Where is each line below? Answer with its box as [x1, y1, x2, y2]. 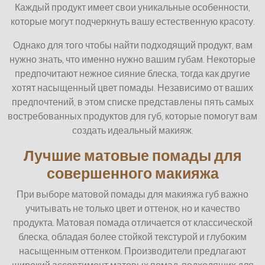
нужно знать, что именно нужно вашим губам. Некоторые [9, 53, 256, 66]
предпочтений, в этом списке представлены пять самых [11, 96, 254, 108]
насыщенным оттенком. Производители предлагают [19, 245, 246, 257]
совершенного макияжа [46, 164, 219, 183]
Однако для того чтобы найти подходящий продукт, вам [12, 39, 253, 51]
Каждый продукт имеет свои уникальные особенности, [15, 1, 250, 14]
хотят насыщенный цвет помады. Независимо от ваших [12, 82, 253, 94]
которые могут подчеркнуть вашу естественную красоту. [10, 15, 255, 28]
